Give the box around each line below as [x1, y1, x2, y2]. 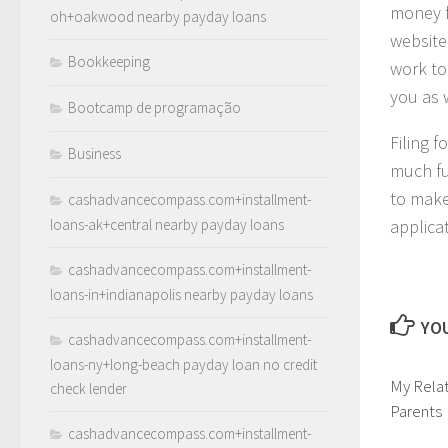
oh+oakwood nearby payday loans [50, 6, 266, 26]
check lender [50, 378, 127, 398]
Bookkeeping [68, 51, 150, 71]
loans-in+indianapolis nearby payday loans [50, 284, 313, 304]
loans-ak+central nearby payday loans [50, 214, 284, 234]
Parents [390, 400, 442, 422]
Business [68, 143, 121, 163]
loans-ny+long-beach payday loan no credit [50, 354, 317, 374]
